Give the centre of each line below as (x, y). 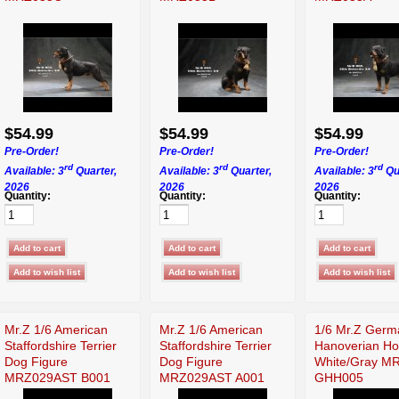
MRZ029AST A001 (212, 377)
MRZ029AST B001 (57, 377)
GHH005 (339, 377)
